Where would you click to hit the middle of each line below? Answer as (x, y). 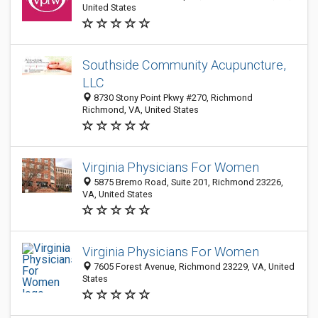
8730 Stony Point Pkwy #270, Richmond (172, 98)
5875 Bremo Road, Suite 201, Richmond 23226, (187, 182)
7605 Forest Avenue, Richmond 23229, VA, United (193, 267)
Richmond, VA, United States (141, 110)
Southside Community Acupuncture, (184, 65)
